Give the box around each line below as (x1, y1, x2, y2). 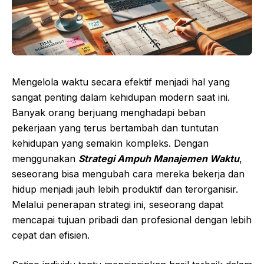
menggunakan (12, 153, 78, 165)
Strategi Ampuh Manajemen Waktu (78, 153, 239, 165)
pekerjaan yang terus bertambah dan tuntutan (12, 122, 219, 134)
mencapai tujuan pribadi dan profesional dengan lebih (12, 214, 252, 226)
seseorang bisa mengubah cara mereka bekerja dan (12, 168, 245, 180)
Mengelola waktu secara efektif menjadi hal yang (12, 76, 230, 88)
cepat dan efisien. (12, 229, 90, 242)
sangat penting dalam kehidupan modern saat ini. (12, 91, 230, 104)
